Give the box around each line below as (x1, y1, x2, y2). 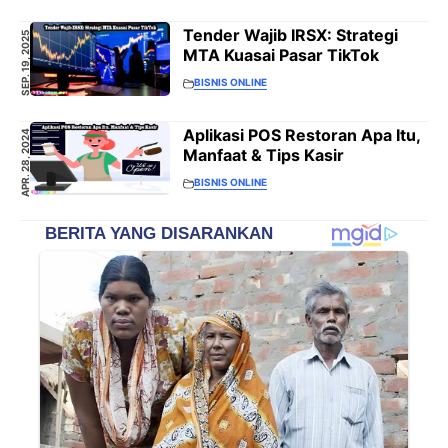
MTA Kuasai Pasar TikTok (183, 45, 379, 66)
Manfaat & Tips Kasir (183, 144, 344, 165)
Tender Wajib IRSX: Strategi (183, 25, 398, 46)
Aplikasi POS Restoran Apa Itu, (183, 124, 420, 145)
